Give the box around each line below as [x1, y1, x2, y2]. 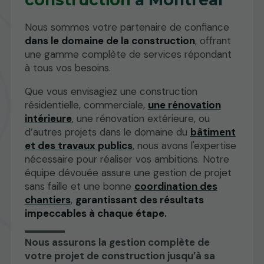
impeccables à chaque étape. [24, 207, 167, 220]
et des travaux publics [24, 139, 133, 153]
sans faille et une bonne [24, 180, 134, 193]
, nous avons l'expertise [132, 139, 236, 153]
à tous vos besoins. [24, 61, 111, 75]
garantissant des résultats [75, 193, 204, 207]
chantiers [24, 193, 71, 207]
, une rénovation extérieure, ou [71, 112, 210, 126]
